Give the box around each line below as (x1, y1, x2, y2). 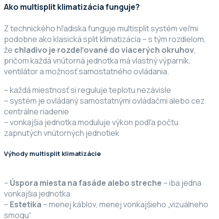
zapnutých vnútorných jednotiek (4, 127, 119, 138)
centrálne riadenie (4, 106, 69, 117)
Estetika (10, 198, 42, 210)
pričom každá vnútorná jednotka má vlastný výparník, (4, 55, 191, 66)
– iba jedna (162, 177, 201, 188)
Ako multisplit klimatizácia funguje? (4, 1, 140, 13)
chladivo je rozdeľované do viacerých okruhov (14, 44, 194, 55)
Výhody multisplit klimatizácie (4, 149, 101, 158)
